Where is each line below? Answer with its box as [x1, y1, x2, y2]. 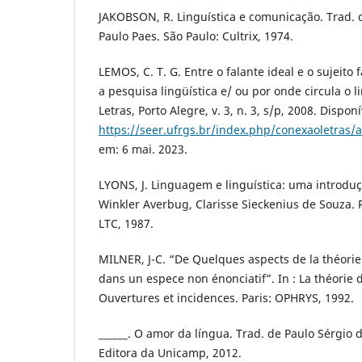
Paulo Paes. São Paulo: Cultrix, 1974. [99, 27, 293, 44]
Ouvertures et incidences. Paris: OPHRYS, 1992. [99, 289, 354, 305]
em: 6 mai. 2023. [99, 141, 187, 157]
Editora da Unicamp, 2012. [99, 344, 242, 360]
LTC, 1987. [99, 215, 154, 231]
